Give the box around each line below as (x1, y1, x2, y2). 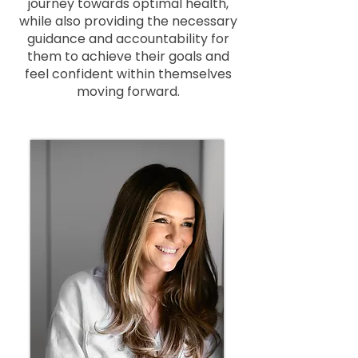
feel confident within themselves (24, 65, 232, 83)
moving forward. (76, 82, 180, 101)
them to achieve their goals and (26, 47, 229, 66)
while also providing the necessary (18, 12, 237, 30)
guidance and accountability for (26, 30, 229, 48)
